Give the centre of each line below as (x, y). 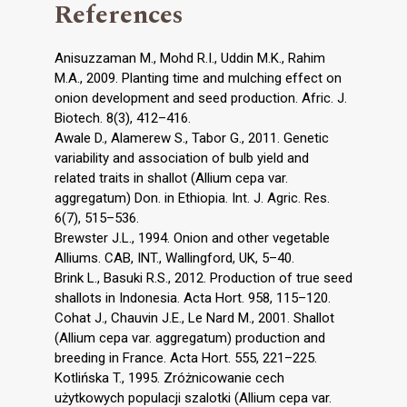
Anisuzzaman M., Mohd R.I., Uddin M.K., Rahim (190, 59)
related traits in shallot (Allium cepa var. (171, 179)
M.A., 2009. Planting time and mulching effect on (198, 79)
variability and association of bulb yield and (182, 159)
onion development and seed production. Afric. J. (201, 99)
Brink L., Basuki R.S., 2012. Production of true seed (203, 278)
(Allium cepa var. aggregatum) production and (190, 338)
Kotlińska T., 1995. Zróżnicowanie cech (169, 378)
